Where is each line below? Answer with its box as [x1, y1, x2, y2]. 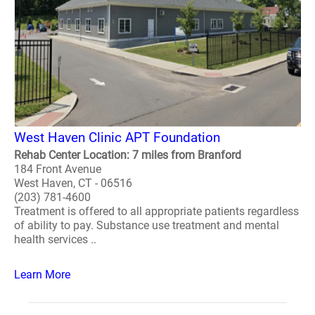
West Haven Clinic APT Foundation [14, 129, 220, 146]
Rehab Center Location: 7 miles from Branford [14, 148, 241, 162]
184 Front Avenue [14, 162, 101, 176]
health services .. [14, 233, 96, 246]
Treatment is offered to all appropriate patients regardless [14, 205, 299, 218]
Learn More [14, 268, 70, 281]
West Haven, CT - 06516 [14, 176, 132, 190]
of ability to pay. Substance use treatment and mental [14, 219, 279, 232]
